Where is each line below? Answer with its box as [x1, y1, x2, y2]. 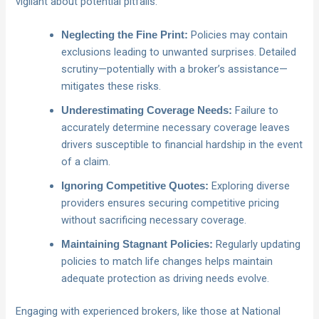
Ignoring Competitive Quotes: [61, 180, 209, 192]
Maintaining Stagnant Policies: [61, 239, 214, 251]
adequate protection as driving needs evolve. [61, 272, 270, 286]
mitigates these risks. [61, 80, 162, 93]
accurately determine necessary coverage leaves [61, 121, 291, 135]
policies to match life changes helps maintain [61, 255, 273, 268]
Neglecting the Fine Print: [61, 29, 189, 41]
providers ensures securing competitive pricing [61, 197, 280, 210]
